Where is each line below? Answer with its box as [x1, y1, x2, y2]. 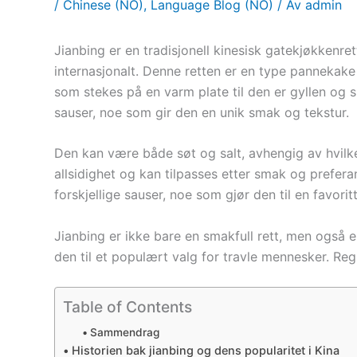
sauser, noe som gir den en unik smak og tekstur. [54, 104, 349, 120]
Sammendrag [89, 326, 159, 339]
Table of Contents [63, 297, 192, 317]
